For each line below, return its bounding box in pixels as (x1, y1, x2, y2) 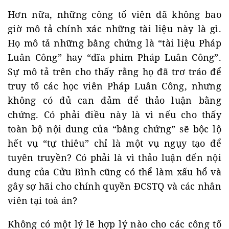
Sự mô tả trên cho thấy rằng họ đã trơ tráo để (8, 65, 221, 78)
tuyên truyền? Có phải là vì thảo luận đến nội (8, 151, 221, 164)
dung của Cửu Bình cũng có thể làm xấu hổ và (8, 166, 221, 178)
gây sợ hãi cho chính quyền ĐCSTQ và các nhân (8, 180, 221, 192)
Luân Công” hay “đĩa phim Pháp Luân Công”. (8, 51, 221, 63)
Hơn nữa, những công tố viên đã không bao (8, 8, 221, 20)
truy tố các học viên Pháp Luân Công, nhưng (8, 80, 221, 92)
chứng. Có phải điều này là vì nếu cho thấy (8, 108, 221, 121)
